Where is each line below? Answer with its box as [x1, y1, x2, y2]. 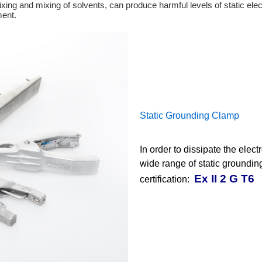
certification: [140, 174, 192, 185]
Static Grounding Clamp [140, 111, 239, 121]
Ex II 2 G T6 [194, 173, 254, 185]
